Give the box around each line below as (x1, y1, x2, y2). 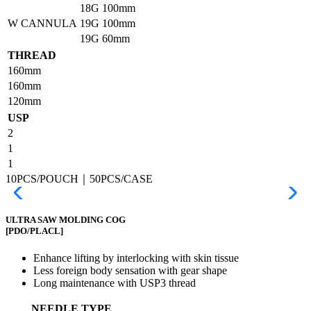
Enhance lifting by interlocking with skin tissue (33, 251, 239, 264)
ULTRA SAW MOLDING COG (6, 214, 126, 225)
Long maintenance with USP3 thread (33, 276, 196, 289)
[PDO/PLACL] (6, 225, 63, 236)
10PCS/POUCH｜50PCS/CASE (6, 172, 153, 185)
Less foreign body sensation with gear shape (33, 264, 227, 276)
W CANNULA (8, 17, 77, 29)
